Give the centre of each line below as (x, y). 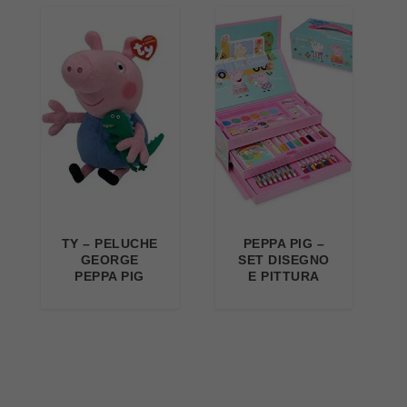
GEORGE (109, 259)
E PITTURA (284, 276)
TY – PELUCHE (109, 243)
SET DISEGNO (284, 259)
